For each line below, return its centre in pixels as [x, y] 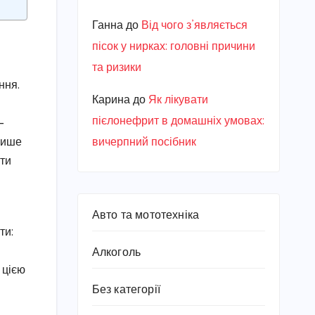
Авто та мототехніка [146, 216]
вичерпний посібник [144, 142]
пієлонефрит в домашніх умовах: [178, 121]
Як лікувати [178, 100]
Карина [111, 100]
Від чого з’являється [194, 26]
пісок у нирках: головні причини [173, 47]
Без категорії [126, 290]
